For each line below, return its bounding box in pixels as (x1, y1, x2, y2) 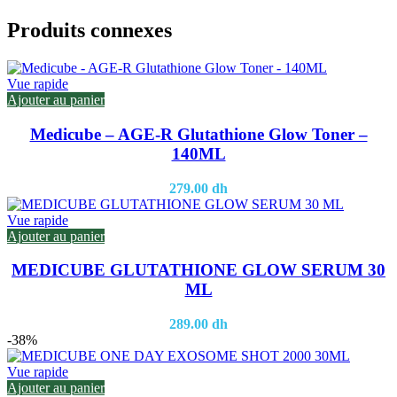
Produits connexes (7, 19, 172, 43)
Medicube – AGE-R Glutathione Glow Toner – (29, 124, 368, 144)
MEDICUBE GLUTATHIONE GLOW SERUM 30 (12, 261, 385, 280)
